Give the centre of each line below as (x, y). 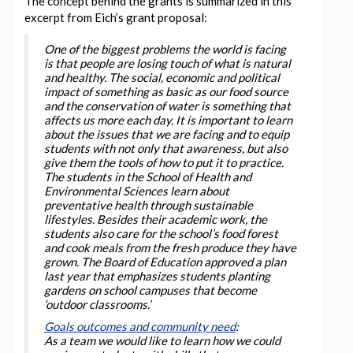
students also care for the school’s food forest (161, 233)
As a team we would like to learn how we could (162, 340)
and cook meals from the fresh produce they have (170, 247)
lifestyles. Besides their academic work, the (156, 219)
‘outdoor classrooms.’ (97, 304)
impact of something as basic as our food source (166, 91)
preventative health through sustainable (149, 204)
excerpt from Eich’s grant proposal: (116, 17)
